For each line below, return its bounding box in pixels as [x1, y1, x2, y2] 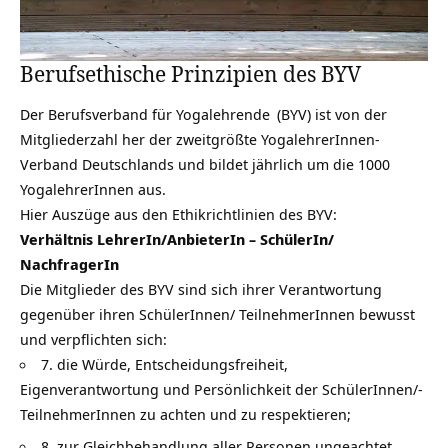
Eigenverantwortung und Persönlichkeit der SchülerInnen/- [20, 378, 423, 399]
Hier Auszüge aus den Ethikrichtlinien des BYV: [20, 203, 337, 224]
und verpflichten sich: [20, 328, 167, 349]
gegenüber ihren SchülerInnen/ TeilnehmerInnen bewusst [20, 303, 415, 324]
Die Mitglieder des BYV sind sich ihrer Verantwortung [20, 278, 382, 299]
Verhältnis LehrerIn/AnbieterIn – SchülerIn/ [20, 228, 334, 249]
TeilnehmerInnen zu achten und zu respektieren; [20, 403, 351, 424]
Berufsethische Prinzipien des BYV [20, 60, 361, 89]
